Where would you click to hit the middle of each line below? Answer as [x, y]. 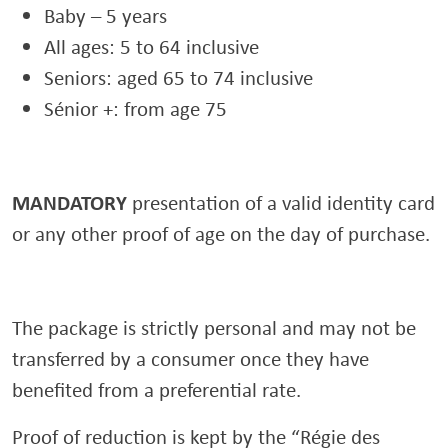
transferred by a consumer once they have [190, 358]
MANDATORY [69, 202]
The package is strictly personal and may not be [214, 327]
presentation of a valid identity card [281, 202]
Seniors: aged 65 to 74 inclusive [178, 77]
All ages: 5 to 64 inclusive [151, 46]
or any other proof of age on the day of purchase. [221, 233]
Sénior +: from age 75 [135, 108]
